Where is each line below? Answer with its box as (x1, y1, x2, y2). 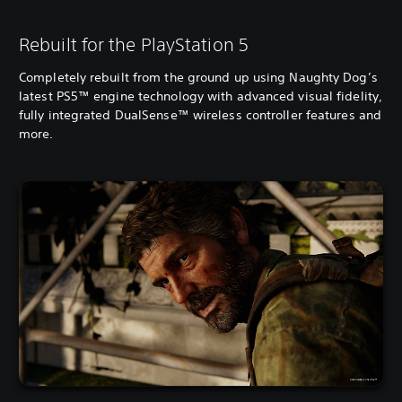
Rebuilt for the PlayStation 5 (19, 33, 249, 55)
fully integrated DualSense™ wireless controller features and (19, 106, 382, 123)
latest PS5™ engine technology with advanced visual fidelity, (19, 87, 383, 104)
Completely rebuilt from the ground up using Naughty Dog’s (19, 68, 378, 85)
